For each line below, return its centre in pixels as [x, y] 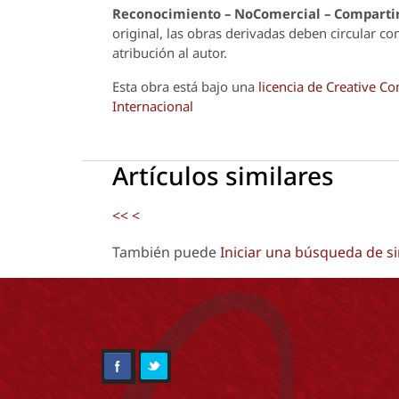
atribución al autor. [171, 52]
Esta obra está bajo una [185, 86]
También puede [166, 252]
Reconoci [142, 13]
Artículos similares [223, 176]
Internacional [153, 106]
